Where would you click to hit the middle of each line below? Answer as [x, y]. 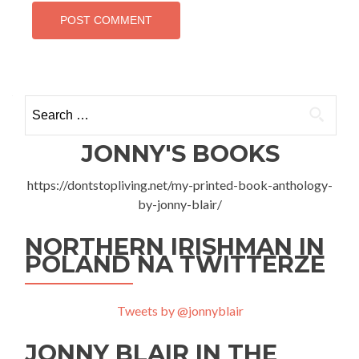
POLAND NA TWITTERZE [175, 264]
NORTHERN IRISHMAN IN [175, 246]
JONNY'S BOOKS [180, 153]
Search [42, 103]
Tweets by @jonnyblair [180, 310]
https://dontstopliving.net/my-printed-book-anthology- [180, 184]
